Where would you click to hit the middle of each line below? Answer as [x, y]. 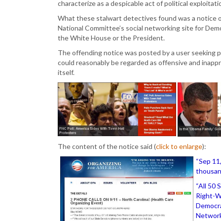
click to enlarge [179, 146]
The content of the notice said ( [107, 146]
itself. [66, 72]
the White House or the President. [111, 38]
